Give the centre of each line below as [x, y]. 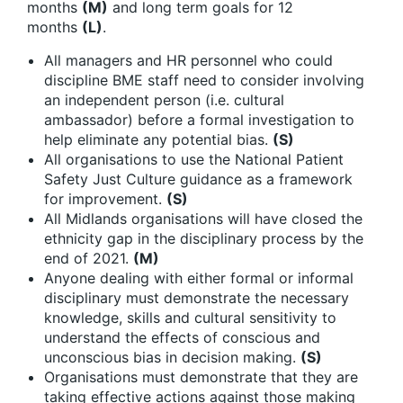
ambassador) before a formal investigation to [199, 119]
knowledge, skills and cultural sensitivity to [190, 317]
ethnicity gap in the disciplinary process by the [204, 238]
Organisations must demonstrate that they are [201, 376]
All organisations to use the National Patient [194, 159]
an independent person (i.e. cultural [164, 99]
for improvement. [105, 198]
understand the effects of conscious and [182, 337]
